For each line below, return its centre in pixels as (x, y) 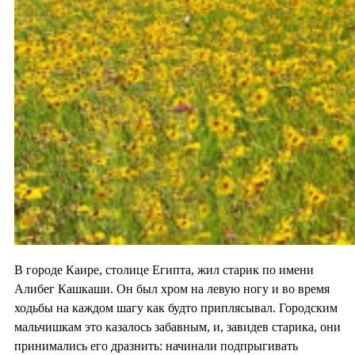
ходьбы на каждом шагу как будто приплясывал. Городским (176, 308)
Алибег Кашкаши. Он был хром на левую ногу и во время (172, 289)
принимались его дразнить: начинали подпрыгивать (156, 346)
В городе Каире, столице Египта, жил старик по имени (164, 270)
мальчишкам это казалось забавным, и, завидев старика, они (177, 327)
